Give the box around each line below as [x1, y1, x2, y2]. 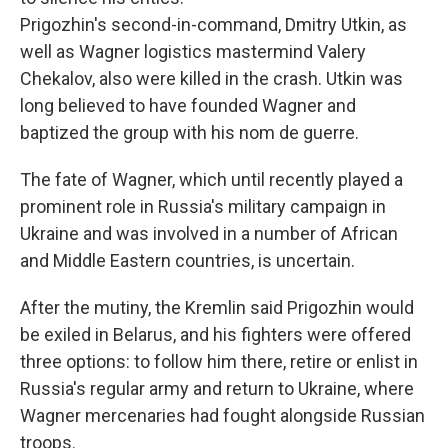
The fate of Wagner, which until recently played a [20, 169, 403, 190]
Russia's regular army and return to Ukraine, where [20, 378, 414, 399]
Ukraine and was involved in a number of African [20, 223, 398, 244]
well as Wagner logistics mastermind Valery [20, 41, 366, 62]
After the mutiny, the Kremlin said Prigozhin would [20, 297, 414, 318]
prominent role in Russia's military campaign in [20, 196, 386, 217]
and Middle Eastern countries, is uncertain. [20, 250, 355, 271]
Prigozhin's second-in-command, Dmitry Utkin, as [20, 14, 407, 35]
